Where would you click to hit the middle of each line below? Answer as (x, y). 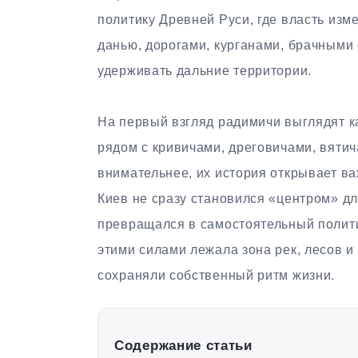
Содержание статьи (183, 345)
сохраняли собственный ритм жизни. (217, 275)
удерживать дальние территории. (205, 70)
